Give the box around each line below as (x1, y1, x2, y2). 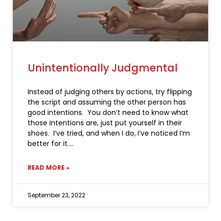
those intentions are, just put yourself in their (28, 118, 182, 128)
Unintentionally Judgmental (28, 61, 178, 75)
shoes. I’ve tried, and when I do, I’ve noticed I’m (28, 128, 190, 139)
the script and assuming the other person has (28, 97, 186, 108)
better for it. (28, 139, 69, 149)
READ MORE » (28, 163, 70, 172)
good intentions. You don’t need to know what (28, 108, 188, 118)
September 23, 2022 (28, 191, 85, 200)
